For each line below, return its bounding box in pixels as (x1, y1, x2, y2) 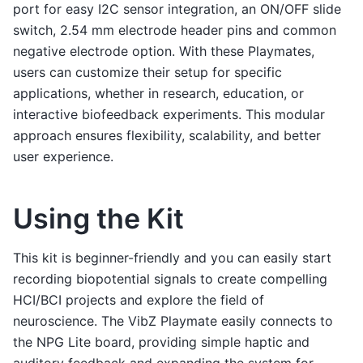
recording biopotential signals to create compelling (13, 271, 327, 288)
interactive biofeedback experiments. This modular (13, 105, 325, 122)
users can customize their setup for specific (13, 63, 282, 80)
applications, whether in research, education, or (13, 84, 304, 101)
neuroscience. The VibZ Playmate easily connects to (13, 313, 333, 330)
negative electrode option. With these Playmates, (13, 42, 314, 59)
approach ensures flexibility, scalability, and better (13, 126, 321, 143)
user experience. (13, 147, 113, 164)
